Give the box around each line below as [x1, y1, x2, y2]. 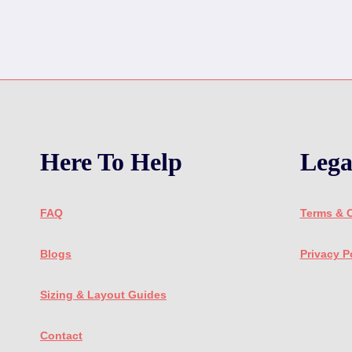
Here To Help [40, 148, 182, 176]
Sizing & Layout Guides [40, 288, 167, 301]
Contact [40, 329, 82, 342]
